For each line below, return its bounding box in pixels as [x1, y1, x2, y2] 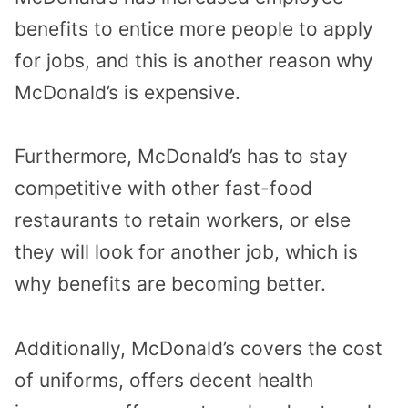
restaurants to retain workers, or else [15, 209, 351, 232]
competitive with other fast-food [15, 177, 312, 200]
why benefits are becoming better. [15, 272, 326, 296]
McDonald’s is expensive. [15, 80, 240, 104]
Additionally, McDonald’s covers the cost [15, 337, 382, 361]
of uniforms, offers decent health [15, 369, 313, 393]
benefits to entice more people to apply [15, 16, 373, 40]
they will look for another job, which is [15, 240, 358, 264]
